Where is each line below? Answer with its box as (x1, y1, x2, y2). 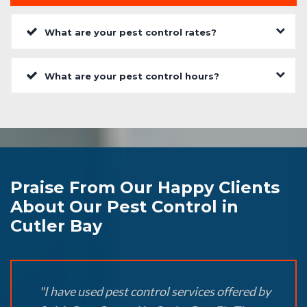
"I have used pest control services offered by (39, 284, 271, 299)
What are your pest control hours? (45, 71, 219, 82)
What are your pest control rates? (45, 27, 217, 38)
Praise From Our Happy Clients (10, 177, 280, 198)
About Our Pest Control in (10, 197, 238, 217)
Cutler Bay (10, 216, 102, 236)
